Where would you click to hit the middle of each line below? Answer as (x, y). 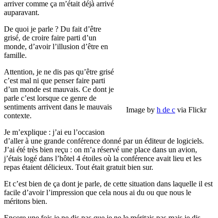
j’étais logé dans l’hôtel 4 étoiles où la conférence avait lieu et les (103, 158)
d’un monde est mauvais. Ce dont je (59, 89)
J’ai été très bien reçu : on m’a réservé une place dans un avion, (100, 149)
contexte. (18, 115)
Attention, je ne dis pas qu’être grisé (59, 72)
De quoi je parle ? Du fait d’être (53, 29)
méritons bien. (26, 201)
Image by (141, 109)
